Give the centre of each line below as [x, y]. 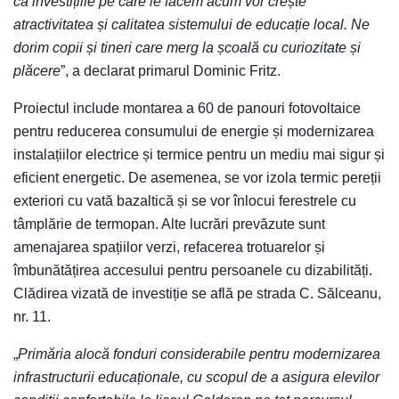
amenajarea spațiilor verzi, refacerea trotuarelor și [169, 247]
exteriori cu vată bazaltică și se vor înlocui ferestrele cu [185, 200]
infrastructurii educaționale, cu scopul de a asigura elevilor [196, 377]
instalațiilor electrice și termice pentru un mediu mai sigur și [199, 154]
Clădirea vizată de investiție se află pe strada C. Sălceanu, [197, 293]
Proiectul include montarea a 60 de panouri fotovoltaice [187, 108]
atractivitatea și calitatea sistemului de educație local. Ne [191, 24]
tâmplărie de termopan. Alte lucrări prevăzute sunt [169, 224]
